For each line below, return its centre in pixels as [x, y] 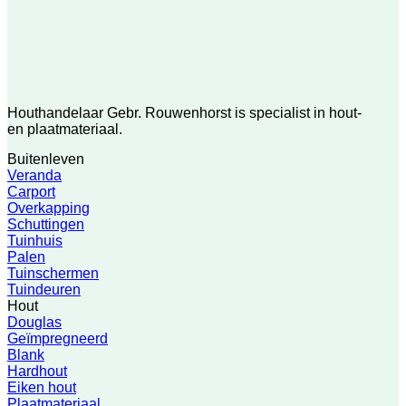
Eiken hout [42, 387]
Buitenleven [46, 159]
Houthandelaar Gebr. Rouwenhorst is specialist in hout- [184, 112]
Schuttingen [46, 224]
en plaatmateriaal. [65, 129]
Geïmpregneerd [58, 338]
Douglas [34, 322]
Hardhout [37, 371]
